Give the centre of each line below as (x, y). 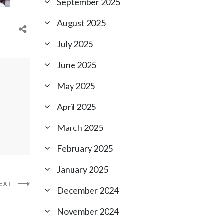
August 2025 (81, 23)
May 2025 (76, 86)
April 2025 (76, 107)
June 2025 (77, 65)
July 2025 (75, 44)
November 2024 (88, 211)
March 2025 (80, 127)
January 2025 (82, 169)
